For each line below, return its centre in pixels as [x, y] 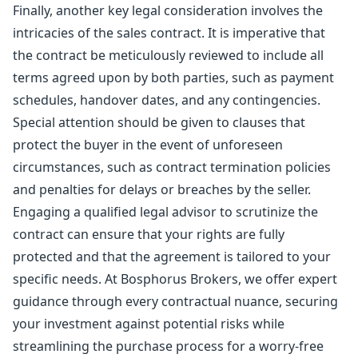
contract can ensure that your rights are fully [149, 234]
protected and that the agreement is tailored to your [172, 257]
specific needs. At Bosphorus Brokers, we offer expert [175, 279]
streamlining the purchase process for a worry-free [168, 346]
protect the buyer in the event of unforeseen [148, 145]
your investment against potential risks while [149, 324]
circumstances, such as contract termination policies [172, 167]
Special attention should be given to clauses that [159, 122]
